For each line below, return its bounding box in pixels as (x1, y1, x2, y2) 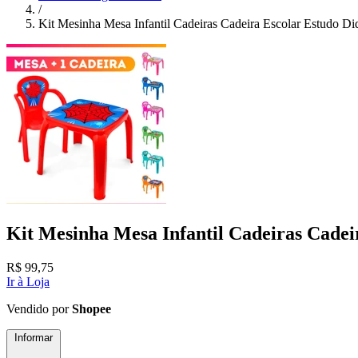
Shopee (72, 301, 111, 316)
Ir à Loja (6, 274, 50, 288)
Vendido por (6, 301, 72, 316)
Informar (14, 331, 53, 344)
